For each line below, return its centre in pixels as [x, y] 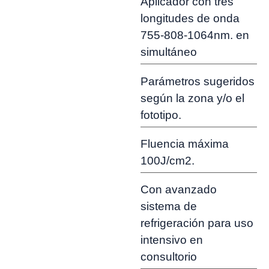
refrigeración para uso [197, 223]
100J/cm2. [168, 160]
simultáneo [169, 52]
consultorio [169, 257]
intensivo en [172, 240]
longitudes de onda [190, 19]
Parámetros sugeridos [198, 81]
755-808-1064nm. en [195, 35]
